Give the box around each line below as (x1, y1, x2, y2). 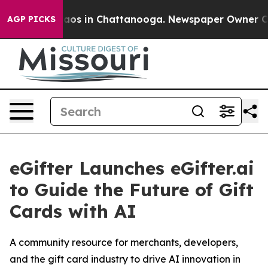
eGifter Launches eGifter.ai (10, 157, 254, 179)
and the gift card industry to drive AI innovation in (10, 253, 240, 265)
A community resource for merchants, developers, (10, 236, 238, 248)
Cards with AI (10, 200, 136, 223)
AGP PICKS (7, 14, 56, 25)
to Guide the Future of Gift (10, 178, 254, 201)
